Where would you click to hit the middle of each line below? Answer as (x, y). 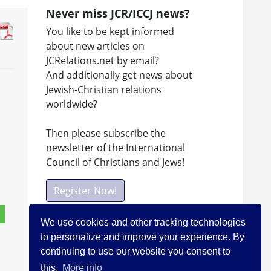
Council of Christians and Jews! (115, 162)
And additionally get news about (119, 75)
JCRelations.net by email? (103, 60)
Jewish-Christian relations (104, 89)
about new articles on (95, 46)
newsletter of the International (116, 147)
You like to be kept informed (110, 31)
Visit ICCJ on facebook (124, 260)
